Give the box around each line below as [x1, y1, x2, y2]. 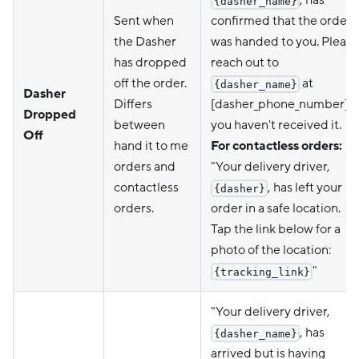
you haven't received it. [211, 116, 341, 133]
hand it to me [114, 137, 188, 154]
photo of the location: [211, 241, 331, 258]
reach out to [211, 54, 279, 71]
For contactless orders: [211, 137, 342, 154]
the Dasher [114, 33, 176, 50]
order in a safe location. [211, 200, 341, 216]
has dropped [114, 54, 187, 71]
